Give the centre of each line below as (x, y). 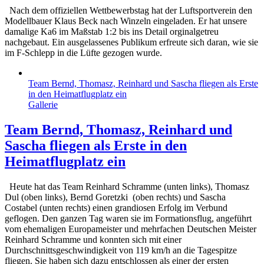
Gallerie (43, 104)
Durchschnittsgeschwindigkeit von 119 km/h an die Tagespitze (121, 250)
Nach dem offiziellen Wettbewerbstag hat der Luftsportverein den (128, 10)
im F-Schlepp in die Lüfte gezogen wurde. (83, 52)
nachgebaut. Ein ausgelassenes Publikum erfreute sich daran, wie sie (131, 42)
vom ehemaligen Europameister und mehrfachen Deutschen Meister (131, 229)
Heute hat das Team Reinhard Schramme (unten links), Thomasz (127, 186)
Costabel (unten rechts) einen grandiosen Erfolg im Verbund (116, 207)
